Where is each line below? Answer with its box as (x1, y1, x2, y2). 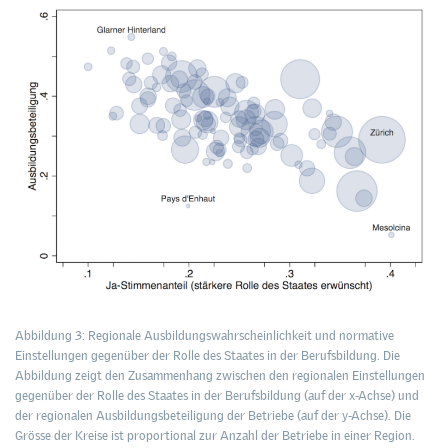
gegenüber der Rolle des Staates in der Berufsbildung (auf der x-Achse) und (15, 387, 419, 405)
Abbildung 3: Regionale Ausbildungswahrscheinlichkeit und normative (15, 327, 394, 345)
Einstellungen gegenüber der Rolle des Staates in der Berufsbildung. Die (15, 347, 400, 365)
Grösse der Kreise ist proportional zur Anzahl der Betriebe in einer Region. (15, 427, 415, 445)
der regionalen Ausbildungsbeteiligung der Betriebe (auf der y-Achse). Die (15, 407, 411, 425)
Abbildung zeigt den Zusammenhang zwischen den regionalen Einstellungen (15, 367, 425, 385)
